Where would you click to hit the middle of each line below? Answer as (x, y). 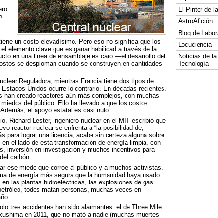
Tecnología (193, 64)
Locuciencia (195, 45)
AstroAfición (195, 21)
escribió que (148, 121)
